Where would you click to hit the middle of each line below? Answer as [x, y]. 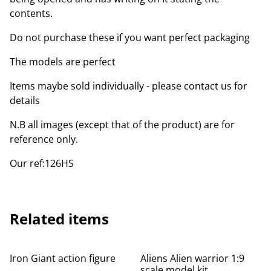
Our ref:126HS [42, 163]
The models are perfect [63, 61]
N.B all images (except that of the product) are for [122, 124]
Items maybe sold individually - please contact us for [129, 86]
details [25, 100]
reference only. [44, 139]
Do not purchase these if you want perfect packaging [130, 37]
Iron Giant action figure [63, 258]
